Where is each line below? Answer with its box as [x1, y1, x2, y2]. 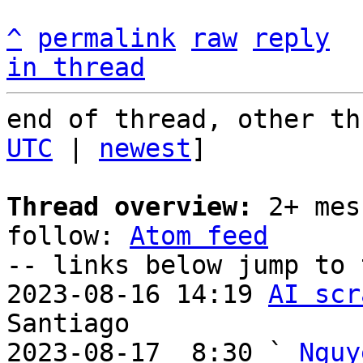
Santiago [6, 309, 130, 338]
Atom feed [130, 221, 268, 250]
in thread [6, 53, 145, 82]
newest [99, 134, 191, 163]
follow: [6, 221, 130, 250]
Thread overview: [6, 192, 253, 221]
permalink [37, 23, 176, 53]
